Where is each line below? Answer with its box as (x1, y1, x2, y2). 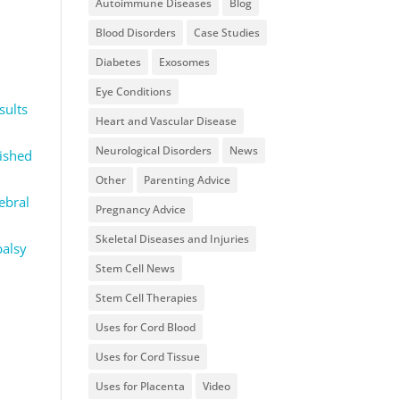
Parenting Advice (143, 171, 230, 187)
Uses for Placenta (95, 378, 185, 394)
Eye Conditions (95, 83, 171, 99)
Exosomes (158, 54, 210, 70)
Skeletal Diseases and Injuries (95, 230, 249, 246)
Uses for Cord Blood (95, 319, 196, 335)
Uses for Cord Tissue (95, 348, 200, 364)
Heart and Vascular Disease (95, 112, 237, 129)
